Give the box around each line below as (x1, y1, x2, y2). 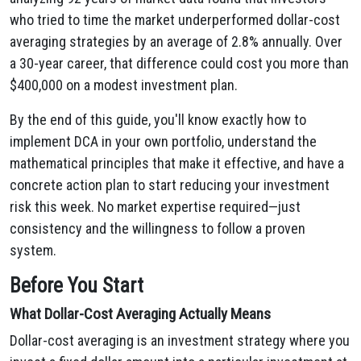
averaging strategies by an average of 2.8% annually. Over (10, 33, 342, 50)
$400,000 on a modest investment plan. (10, 77, 238, 93)
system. (10, 242, 56, 259)
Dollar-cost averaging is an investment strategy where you (10, 332, 350, 349)
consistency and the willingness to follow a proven (10, 220, 305, 237)
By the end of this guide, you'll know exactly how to (10, 111, 306, 128)
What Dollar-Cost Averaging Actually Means (10, 305, 271, 323)
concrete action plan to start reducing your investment (10, 176, 330, 193)
